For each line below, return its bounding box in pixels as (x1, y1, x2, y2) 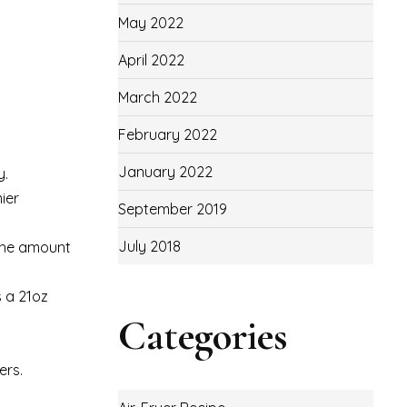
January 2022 (117, 163, 213, 181)
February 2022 (117, 125, 217, 144)
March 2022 (117, 88, 197, 106)
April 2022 (117, 51, 184, 69)
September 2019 (117, 200, 227, 218)
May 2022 (117, 14, 184, 32)
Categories (117, 311, 288, 361)
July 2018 (117, 237, 181, 255)
